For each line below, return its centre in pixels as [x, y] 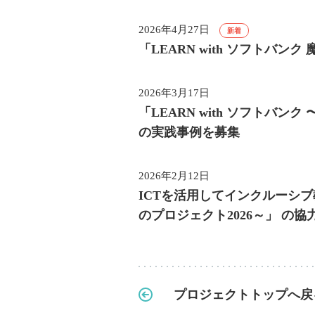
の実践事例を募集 [189, 132]
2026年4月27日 [174, 30]
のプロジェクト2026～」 [210, 215]
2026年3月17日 [174, 93]
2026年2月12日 [174, 176]
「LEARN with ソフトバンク [222, 49]
